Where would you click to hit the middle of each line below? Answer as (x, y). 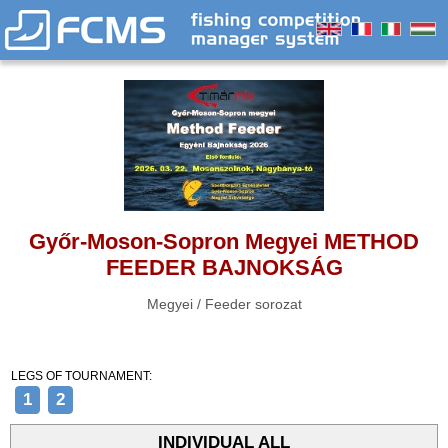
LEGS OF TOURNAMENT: (81, 376)
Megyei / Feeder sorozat (224, 304)
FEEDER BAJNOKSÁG (224, 267)
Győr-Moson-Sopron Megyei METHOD (224, 241)
